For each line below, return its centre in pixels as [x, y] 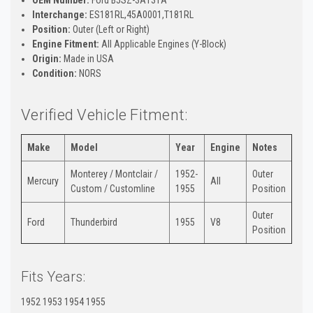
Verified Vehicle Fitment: [104, 115]
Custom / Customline [113, 188]
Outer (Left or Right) [110, 29]
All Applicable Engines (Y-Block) [163, 44]
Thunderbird [94, 222]
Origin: [47, 58]
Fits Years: [53, 276]
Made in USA [88, 58]
